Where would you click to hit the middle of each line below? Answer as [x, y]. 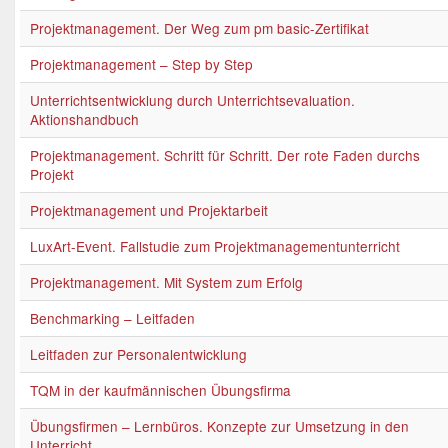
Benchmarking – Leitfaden [112, 318]
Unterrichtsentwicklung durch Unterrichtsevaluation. [192, 100]
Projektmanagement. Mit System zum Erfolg [166, 282]
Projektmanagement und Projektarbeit [149, 210]
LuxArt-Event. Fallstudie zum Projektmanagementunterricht [215, 246]
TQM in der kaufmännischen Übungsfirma [160, 390]
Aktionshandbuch [84, 119]
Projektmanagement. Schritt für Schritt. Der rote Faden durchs [225, 155]
